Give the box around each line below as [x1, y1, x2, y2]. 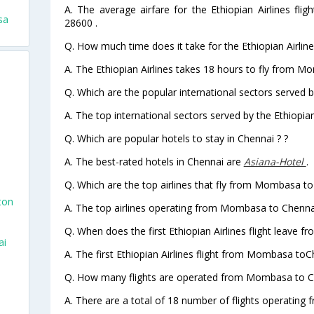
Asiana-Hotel [243, 154, 306, 168]
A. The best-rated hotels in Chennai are [64, 154, 244, 168]
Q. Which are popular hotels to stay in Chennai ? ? [64, 131, 288, 145]
